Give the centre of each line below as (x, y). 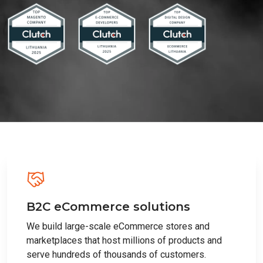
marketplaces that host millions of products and (124, 240)
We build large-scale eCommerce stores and (118, 226)
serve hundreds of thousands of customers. (116, 254)
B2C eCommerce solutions (108, 206)
